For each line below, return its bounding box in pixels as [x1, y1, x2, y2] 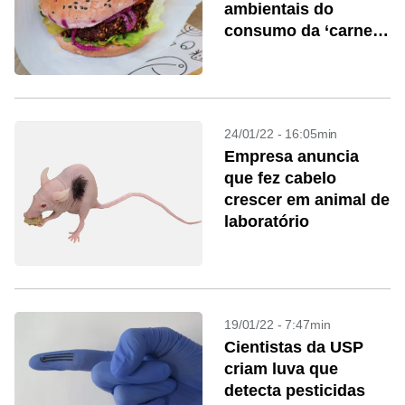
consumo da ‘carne [224, 22, 372, 40]
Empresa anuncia [224, 147, 359, 165]
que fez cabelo [224, 169, 336, 187]
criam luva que [224, 360, 338, 378]
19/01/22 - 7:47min [224, 317, 331, 332]
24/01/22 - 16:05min [224, 127, 338, 141]
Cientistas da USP [224, 338, 363, 356]
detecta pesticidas [224, 381, 365, 400]
